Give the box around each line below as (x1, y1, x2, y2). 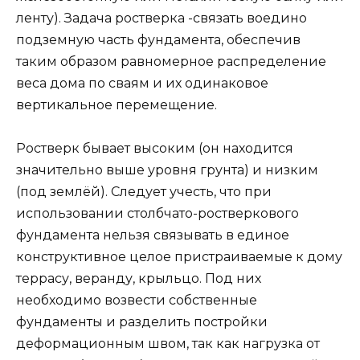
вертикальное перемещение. (16, 96, 217, 112)
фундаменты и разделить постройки (16, 313, 268, 329)
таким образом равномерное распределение (16, 53, 326, 69)
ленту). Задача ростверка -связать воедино (16, 10, 307, 26)
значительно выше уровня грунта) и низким (16, 162, 318, 178)
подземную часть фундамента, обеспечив (16, 31, 301, 47)
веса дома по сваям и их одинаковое (16, 75, 268, 91)
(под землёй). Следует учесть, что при (16, 183, 272, 199)
